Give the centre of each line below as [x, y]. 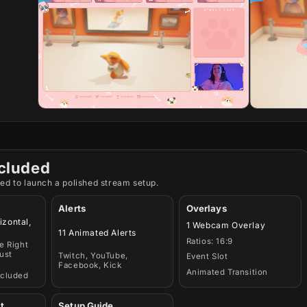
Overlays [206, 208]
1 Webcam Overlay [226, 225]
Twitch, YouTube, [93, 255]
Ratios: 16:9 [209, 241]
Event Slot [207, 257]
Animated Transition [227, 272]
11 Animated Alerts [97, 232]
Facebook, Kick [90, 265]
